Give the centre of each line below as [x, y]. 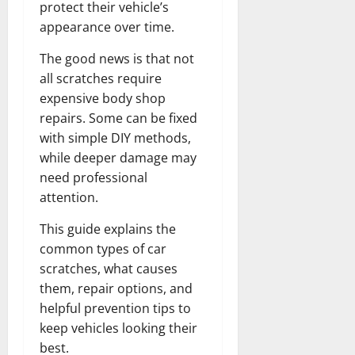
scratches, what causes [109, 268]
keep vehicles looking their [118, 328]
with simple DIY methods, [115, 137]
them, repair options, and [116, 288]
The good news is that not [117, 58]
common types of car [103, 248]
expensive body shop [103, 98]
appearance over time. [107, 27]
